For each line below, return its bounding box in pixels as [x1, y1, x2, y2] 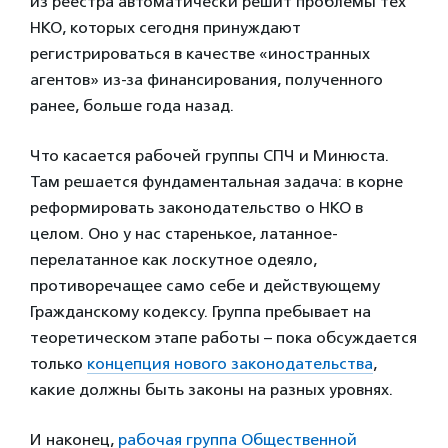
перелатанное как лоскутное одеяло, [30, 249, 317, 269]
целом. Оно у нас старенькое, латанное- [30, 223, 338, 243]
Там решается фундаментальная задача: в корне [30, 171, 403, 191]
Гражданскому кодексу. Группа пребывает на [30, 301, 371, 321]
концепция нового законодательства [87, 353, 373, 373]
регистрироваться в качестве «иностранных [30, 43, 370, 63]
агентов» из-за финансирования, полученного [30, 69, 383, 89]
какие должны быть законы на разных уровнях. [30, 379, 393, 399]
